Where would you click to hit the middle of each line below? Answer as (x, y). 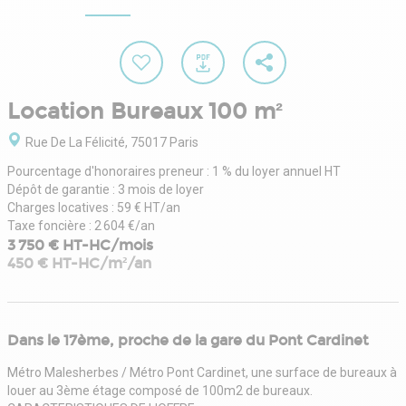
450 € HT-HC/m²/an (79, 263)
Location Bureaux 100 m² (145, 111)
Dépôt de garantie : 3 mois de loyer (106, 189)
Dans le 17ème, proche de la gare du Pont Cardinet (188, 340)
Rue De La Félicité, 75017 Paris (112, 142)
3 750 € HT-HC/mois (80, 245)
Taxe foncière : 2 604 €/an (81, 225)
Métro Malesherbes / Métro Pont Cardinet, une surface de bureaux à (202, 372)
